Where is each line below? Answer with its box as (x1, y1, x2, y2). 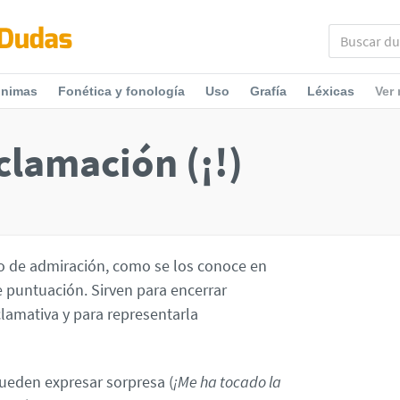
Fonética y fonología (58, 84, 185, 98)
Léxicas (307, 84, 354, 98)
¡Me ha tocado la (173, 371, 281, 392)
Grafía (250, 84, 287, 98)
